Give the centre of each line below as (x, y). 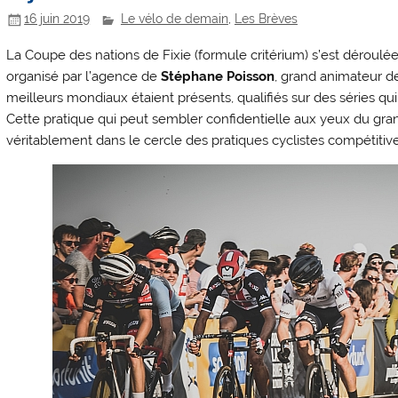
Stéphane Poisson (218, 77)
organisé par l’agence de (84, 77)
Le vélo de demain (174, 19)
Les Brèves (266, 19)
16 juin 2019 (57, 19)
